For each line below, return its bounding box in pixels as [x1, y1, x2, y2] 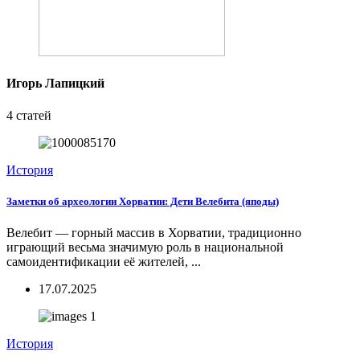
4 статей [6, 108, 51, 122]
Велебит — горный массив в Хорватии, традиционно [6, 225, 301, 239]
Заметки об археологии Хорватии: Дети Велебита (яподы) [6, 194, 279, 207]
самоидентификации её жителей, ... [6, 254, 201, 268]
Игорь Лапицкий [6, 76, 104, 91]
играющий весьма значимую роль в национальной [6, 239, 284, 254]
